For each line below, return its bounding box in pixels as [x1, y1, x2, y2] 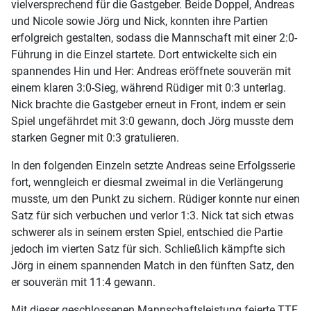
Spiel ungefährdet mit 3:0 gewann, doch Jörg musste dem [11, 115, 294, 128]
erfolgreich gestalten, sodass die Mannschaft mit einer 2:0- [11, 31, 297, 45]
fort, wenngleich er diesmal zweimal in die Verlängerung [11, 176, 283, 190]
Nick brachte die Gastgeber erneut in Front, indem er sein [11, 98, 286, 112]
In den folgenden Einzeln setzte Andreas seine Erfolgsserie [11, 159, 295, 173]
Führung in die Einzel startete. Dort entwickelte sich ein [11, 48, 277, 62]
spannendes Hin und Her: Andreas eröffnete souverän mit [11, 65, 291, 78]
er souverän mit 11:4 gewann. [11, 276, 155, 289]
